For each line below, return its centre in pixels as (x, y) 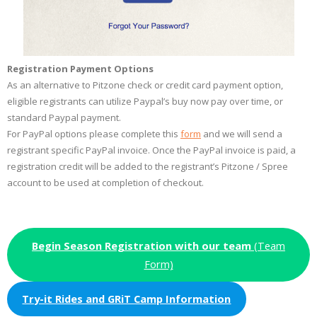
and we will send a (242, 134)
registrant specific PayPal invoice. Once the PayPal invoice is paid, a (151, 150)
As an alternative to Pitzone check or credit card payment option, (145, 85)
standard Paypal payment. (64, 117)
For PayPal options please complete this (94, 134)
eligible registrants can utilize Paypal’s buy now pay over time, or (145, 101)
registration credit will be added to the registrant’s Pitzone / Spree (148, 166)
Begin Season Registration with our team (142, 245)
